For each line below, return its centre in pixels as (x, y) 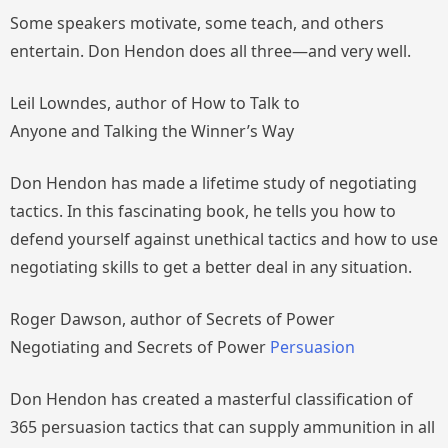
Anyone (38, 130)
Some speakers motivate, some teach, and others (197, 22)
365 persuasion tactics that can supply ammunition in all (222, 426)
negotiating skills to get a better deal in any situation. (211, 266)
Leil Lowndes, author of (98, 102)
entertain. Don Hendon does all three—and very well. (210, 50)
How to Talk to (243, 102)
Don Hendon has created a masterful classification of (211, 398)
